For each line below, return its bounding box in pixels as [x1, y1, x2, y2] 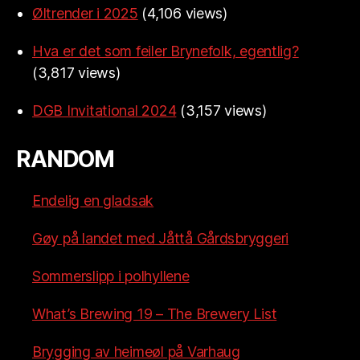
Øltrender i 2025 [32, 5, 138, 22]
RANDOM [16, 145, 115, 174]
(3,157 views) [180, 102, 267, 120]
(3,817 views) [32, 64, 121, 82]
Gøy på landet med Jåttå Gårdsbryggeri [32, 230, 289, 247]
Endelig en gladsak [32, 192, 154, 210]
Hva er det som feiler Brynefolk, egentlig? [32, 43, 299, 60]
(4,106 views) [141, 5, 227, 22]
